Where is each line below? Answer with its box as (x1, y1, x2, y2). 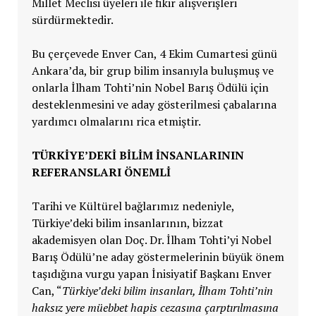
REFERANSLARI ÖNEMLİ (31, 164, 171, 180)
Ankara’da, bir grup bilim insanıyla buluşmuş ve (31, 62, 274, 78)
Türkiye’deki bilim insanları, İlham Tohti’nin (61, 282, 273, 298)
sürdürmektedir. (31, 11, 114, 28)
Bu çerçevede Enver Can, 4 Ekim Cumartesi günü (31, 45, 277, 61)
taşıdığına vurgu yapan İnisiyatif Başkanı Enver (31, 265, 272, 281)
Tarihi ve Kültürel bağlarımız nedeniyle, (31, 197, 234, 214)
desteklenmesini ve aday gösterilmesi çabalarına (31, 96, 276, 112)
